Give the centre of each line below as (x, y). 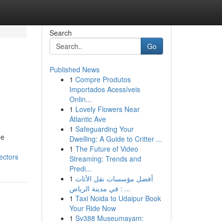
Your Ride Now (92, 208)
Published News (74, 69)
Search (60, 33)
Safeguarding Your (104, 129)
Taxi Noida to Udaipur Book (118, 198)
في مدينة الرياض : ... (124, 188)
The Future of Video (107, 149)
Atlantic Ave (87, 119)
